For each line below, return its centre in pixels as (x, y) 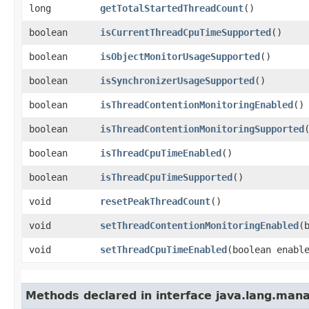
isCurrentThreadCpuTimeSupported (186, 32)
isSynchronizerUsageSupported (177, 80)
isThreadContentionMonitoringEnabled (197, 104)
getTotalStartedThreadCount (172, 8)
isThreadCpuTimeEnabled (161, 153)
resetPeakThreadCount (155, 201)
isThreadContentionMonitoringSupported (202, 129)
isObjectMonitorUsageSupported (180, 56)
